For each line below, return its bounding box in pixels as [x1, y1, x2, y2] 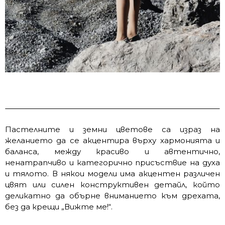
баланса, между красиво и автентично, [5, 147, 220, 157]
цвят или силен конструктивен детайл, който [5, 180, 220, 190]
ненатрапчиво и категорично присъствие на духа [5, 158, 220, 168]
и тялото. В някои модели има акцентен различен [5, 169, 220, 179]
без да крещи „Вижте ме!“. [5, 202, 113, 212]
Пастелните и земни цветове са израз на [5, 125, 220, 135]
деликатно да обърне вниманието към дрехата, [5, 191, 220, 201]
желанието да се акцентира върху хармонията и [5, 136, 220, 146]
